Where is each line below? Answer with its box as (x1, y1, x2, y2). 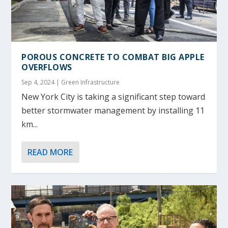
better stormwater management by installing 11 (21, 105, 205, 117)
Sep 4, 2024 (21, 78, 55, 87)
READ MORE (27, 147, 73, 158)
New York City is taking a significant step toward (21, 91, 206, 103)
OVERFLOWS (21, 62, 72, 73)
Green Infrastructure (61, 78, 120, 87)
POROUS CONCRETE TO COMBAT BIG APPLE (21, 51, 205, 63)
